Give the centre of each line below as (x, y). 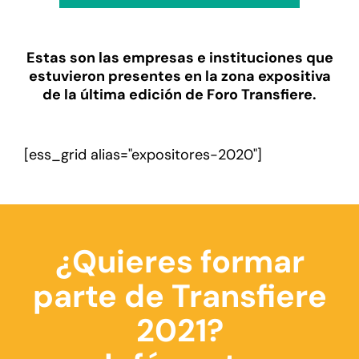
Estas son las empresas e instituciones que (179, 58)
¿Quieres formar (179, 262)
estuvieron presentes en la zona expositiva (179, 76)
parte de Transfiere (179, 296)
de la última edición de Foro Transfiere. (179, 95)
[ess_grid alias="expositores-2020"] (143, 155)
